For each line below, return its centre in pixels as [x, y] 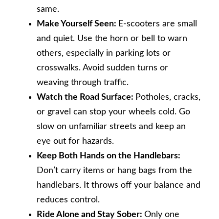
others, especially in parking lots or [104, 53]
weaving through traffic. [83, 82]
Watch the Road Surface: [86, 97]
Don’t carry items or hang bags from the [114, 170]
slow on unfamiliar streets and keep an [111, 126]
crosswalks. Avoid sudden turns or [102, 68]
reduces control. [68, 200]
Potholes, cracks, [168, 97]
